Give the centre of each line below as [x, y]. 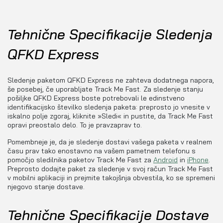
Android [166, 160]
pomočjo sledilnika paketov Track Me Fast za [80, 160]
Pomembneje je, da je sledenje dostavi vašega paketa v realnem [110, 142]
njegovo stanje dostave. [46, 187]
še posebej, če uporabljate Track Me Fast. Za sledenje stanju [105, 89]
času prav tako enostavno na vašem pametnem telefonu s [102, 151]
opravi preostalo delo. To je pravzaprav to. [75, 125]
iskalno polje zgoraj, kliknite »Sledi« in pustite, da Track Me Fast [110, 116]
